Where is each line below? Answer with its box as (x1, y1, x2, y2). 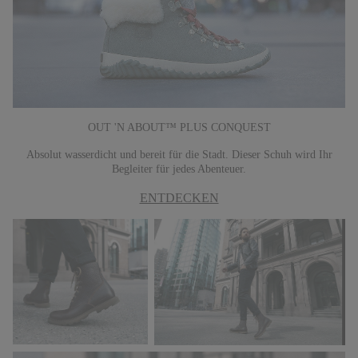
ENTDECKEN (139, 190, 219, 205)
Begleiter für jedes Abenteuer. (112, 162, 246, 175)
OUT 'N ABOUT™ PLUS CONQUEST (87, 121, 271, 133)
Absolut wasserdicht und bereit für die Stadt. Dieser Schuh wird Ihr (26, 148, 332, 161)
